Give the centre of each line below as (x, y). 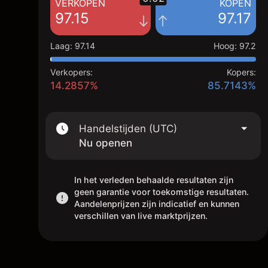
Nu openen (106, 143)
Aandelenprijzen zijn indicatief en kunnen (157, 204)
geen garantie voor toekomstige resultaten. (162, 192)
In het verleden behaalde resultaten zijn (154, 180)
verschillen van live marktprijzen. (141, 216)
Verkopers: (71, 72)
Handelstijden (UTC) (128, 129)
